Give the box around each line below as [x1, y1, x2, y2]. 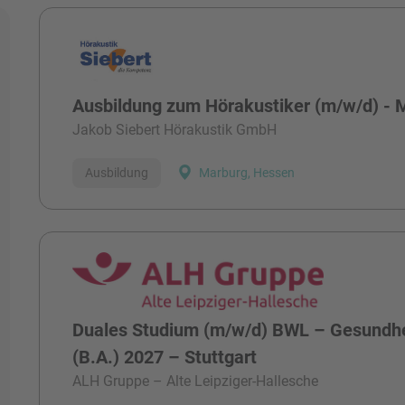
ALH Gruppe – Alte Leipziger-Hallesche [72, 372, 319, 391]
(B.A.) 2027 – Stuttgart [72, 346, 258, 369]
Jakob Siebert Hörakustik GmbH [72, 120, 278, 138]
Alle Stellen [38, 35, 160, 63]
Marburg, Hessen [199, 165, 296, 181]
